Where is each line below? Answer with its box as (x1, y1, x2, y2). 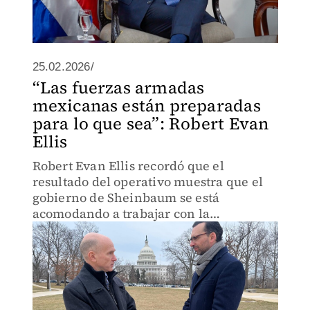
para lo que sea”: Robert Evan (32, 112, 269, 135)
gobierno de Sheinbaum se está (32, 189, 220, 206)
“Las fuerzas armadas (32, 76, 205, 99)
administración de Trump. (32, 221, 190, 238)
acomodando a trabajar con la (32, 205, 210, 222)
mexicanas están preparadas (32, 94, 261, 117)
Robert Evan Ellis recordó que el (32, 157, 224, 174)
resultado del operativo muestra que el (32, 173, 264, 190)
